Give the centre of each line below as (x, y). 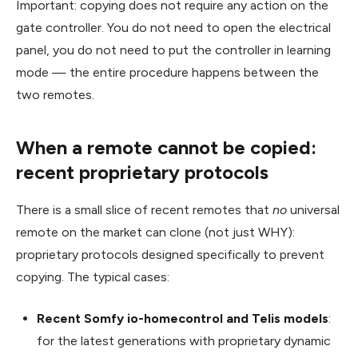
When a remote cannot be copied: (166, 147)
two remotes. (55, 94)
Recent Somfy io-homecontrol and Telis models (183, 318)
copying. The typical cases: (93, 276)
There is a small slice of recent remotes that (144, 209)
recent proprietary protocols (142, 172)
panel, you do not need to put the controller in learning (173, 50)
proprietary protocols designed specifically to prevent (170, 254)
